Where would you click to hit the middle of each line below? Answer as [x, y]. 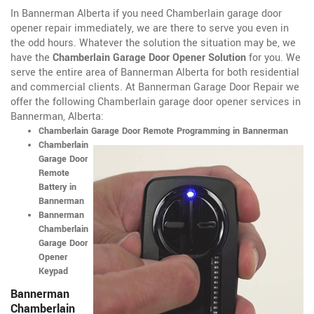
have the [32, 58]
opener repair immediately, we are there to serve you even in [150, 29]
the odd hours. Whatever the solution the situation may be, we [153, 43]
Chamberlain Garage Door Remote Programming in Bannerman [163, 131]
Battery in [57, 187]
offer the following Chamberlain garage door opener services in [156, 102]
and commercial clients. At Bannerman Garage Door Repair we [155, 88]
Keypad [53, 272]
